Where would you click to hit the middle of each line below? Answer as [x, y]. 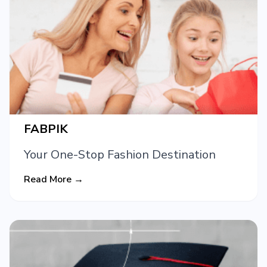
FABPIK [46, 129]
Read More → [54, 180]
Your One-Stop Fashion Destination [120, 155]
